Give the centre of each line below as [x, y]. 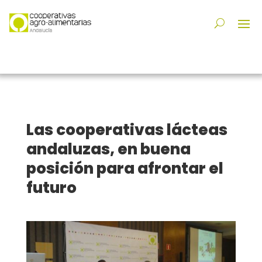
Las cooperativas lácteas [127, 130]
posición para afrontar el [125, 169]
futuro [51, 188]
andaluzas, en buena [108, 149]
